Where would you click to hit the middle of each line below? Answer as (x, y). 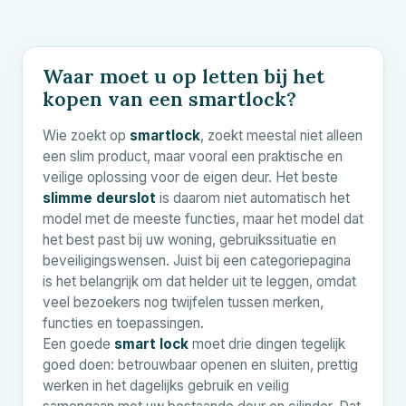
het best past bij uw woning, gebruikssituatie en (189, 239)
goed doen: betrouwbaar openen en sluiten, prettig (200, 364)
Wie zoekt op (86, 135)
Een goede (78, 343)
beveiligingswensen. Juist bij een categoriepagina (197, 260)
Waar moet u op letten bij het (184, 76)
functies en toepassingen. (123, 323)
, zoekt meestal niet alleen (281, 135)
